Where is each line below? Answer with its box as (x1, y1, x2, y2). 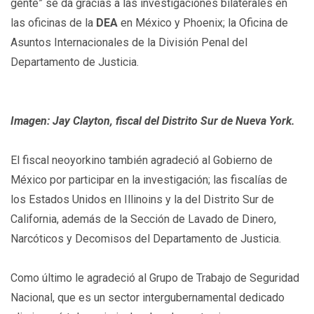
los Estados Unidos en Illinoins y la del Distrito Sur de (11, 193, 274, 206)
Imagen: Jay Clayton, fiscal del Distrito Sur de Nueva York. (11, 114, 295, 128)
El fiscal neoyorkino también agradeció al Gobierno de (11, 153, 273, 167)
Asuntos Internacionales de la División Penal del (11, 36, 247, 49)
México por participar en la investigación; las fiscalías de (11, 173, 287, 186)
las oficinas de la (11, 16, 93, 29)
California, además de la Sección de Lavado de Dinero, (11, 212, 276, 226)
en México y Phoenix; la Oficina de (118, 16, 288, 29)
